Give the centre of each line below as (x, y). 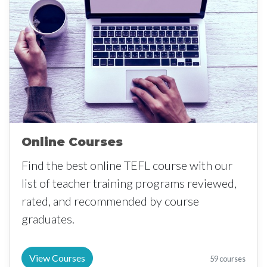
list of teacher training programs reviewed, (129, 183)
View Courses (57, 257)
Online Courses (72, 142)
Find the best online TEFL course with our (127, 165)
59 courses (228, 258)
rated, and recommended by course (110, 201)
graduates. (48, 218)
